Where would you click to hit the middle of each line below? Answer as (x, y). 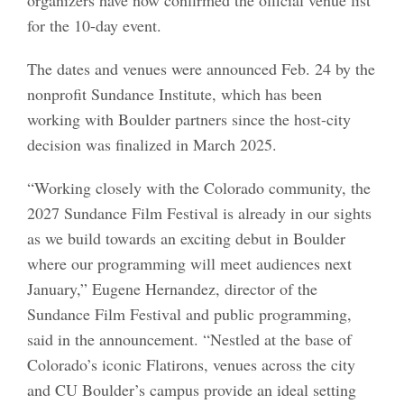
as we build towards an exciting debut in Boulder (186, 238)
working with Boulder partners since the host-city (189, 119)
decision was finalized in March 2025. (152, 144)
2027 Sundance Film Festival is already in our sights (199, 212)
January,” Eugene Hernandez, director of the (172, 288)
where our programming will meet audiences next (189, 263)
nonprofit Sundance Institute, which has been (174, 93)
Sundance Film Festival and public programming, (189, 313)
